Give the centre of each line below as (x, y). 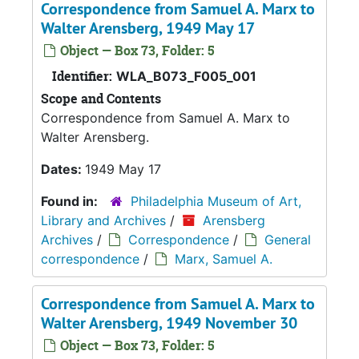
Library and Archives (103, 220)
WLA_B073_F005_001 (186, 76)
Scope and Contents (101, 98)
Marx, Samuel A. (224, 258)
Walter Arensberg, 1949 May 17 (148, 28)
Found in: (71, 201)
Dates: (63, 169)
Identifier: (82, 76)
